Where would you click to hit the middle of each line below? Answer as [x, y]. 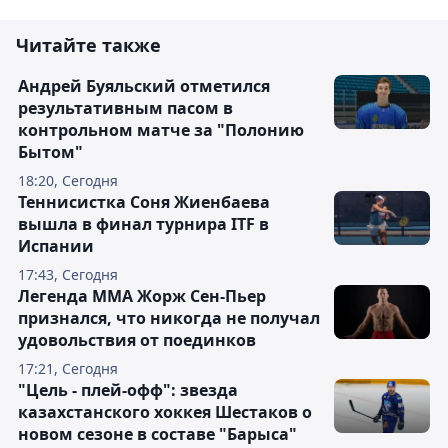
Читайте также [88, 45]
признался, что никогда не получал [169, 318]
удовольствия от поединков [137, 340]
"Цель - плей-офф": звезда [128, 390]
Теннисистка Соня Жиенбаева [144, 202]
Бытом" [50, 152]
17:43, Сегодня [68, 275]
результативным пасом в [125, 108]
